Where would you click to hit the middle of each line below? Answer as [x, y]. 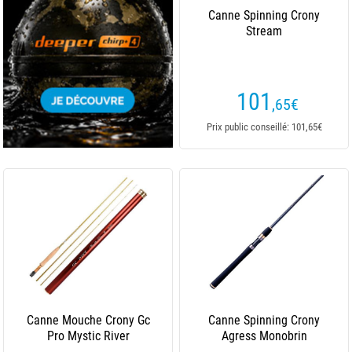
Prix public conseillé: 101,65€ [264, 127]
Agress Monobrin [264, 336]
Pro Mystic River [88, 336]
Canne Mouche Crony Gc [88, 320]
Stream [264, 31]
